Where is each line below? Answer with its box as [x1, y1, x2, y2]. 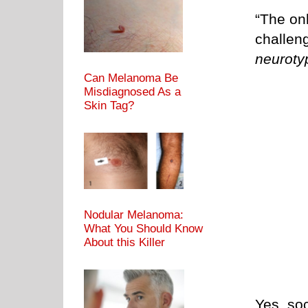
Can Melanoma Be [84, 71, 178, 85]
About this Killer [84, 236, 165, 250]
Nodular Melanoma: [84, 208, 184, 222]
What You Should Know [84, 222, 203, 236]
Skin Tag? [84, 99, 134, 113]
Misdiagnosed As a [84, 85, 181, 99]
